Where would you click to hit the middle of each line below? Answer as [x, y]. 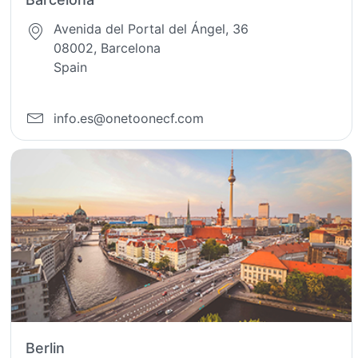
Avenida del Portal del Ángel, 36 [151, 28]
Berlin [45, 348]
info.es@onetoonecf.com [129, 119]
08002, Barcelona [107, 48]
